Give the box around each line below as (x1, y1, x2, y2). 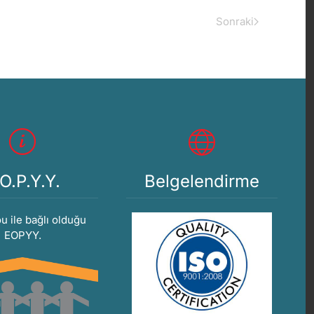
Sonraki (216, 15, 254, 28)
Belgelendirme (144, 171, 259, 192)
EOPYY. (4, 228, 41, 243)
